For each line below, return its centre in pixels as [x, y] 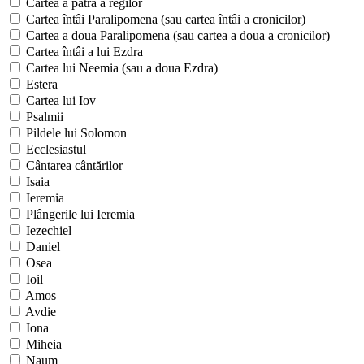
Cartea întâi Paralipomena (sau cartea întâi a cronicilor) [164, 19]
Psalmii [43, 117]
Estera [40, 84]
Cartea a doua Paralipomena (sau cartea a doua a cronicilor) [176, 36]
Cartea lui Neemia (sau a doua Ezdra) [120, 68]
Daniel [41, 247]
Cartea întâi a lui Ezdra [83, 52]
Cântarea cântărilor [73, 166]
